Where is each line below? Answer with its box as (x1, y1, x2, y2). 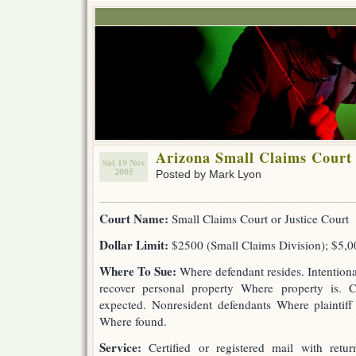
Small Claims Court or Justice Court (168, 211, 349, 226)
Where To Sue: (99, 262, 176, 280)
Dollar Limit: (99, 236, 168, 253)
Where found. (99, 313, 167, 329)
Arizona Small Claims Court (156, 147, 352, 168)
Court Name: (99, 210, 168, 227)
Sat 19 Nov (102, 156, 145, 169)
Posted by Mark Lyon (156, 168, 261, 180)
